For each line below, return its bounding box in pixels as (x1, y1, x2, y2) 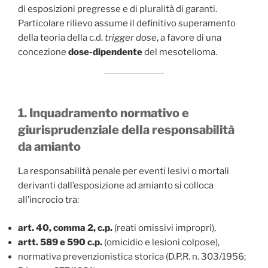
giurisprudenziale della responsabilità (18, 123, 234, 138)
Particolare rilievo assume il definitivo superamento (18, 18, 236, 29)
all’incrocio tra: (18, 194, 79, 206)
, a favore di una (157, 32, 221, 44)
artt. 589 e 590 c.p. (18, 236, 102, 248)
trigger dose (105, 32, 157, 44)
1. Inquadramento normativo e (18, 106, 189, 121)
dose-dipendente (68, 47, 142, 58)
